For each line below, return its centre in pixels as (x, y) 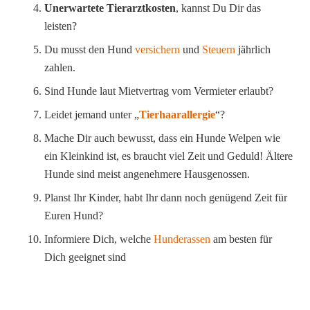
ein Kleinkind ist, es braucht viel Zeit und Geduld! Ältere (168, 156)
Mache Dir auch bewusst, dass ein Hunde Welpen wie (162, 138)
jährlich (253, 50)
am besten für (241, 239)
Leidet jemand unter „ (92, 115)
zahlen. (60, 68)
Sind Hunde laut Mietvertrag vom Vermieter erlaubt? (159, 91)
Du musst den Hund (90, 50)
